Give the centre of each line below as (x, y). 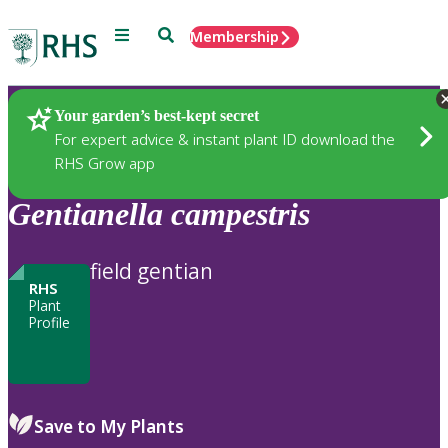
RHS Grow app (104, 162)
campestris (240, 214)
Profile (49, 322)
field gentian (151, 270)
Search (180, 33)
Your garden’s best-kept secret (156, 115)
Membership (234, 36)
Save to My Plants (109, 426)
